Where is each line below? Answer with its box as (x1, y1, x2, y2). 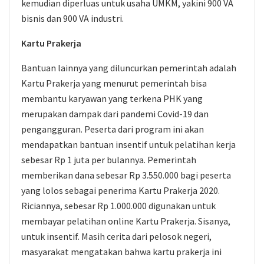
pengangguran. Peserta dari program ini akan (21, 123, 204, 135)
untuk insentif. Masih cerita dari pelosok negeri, (21, 230, 212, 242)
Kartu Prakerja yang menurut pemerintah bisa (21, 77, 207, 89)
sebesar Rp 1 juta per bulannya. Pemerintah (21, 154, 196, 166)
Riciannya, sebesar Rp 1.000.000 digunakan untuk (21, 200, 216, 212)
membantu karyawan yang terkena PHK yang (21, 93, 203, 104)
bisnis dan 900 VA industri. (21, 12, 124, 24)
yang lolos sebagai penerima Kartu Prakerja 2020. (21, 184, 220, 196)
